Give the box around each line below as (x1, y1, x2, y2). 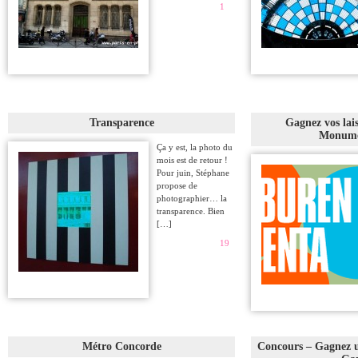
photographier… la (157, 193, 227, 203)
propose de (157, 181, 197, 190)
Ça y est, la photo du (157, 142, 233, 152)
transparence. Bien (157, 206, 225, 216)
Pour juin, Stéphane (157, 168, 229, 177)
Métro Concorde (82, 340, 161, 352)
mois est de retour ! (157, 155, 228, 165)
